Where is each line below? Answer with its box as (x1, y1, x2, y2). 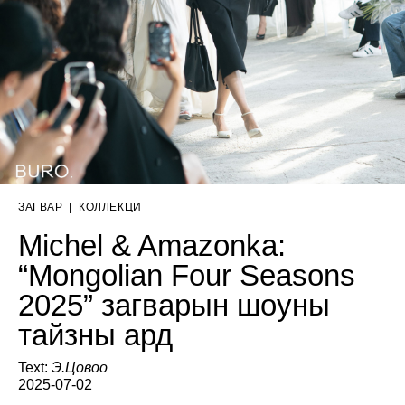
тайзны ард (18, 317, 173, 352)
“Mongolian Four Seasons (18, 258, 355, 292)
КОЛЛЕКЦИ (78, 200, 142, 213)
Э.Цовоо (52, 359, 108, 375)
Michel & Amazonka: (18, 228, 286, 262)
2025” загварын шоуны (18, 287, 330, 322)
